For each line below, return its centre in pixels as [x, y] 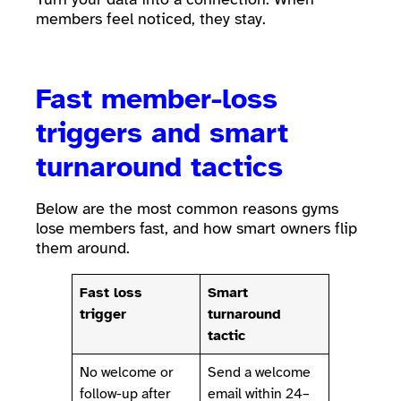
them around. [83, 247]
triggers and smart [162, 132]
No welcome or [127, 372]
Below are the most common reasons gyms [187, 208]
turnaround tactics [164, 166]
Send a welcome [260, 372]
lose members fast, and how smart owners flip [196, 228]
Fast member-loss [157, 98]
